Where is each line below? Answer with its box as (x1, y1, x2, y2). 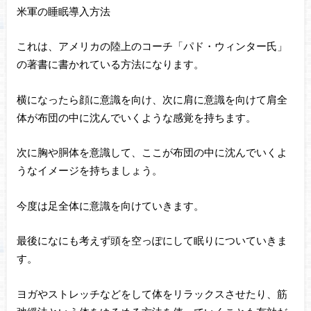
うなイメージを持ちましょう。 (16, 164, 162, 177)
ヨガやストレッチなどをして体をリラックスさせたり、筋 (16, 287, 287, 301)
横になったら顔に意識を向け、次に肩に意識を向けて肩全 (16, 92, 287, 106)
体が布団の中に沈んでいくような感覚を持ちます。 (16, 110, 256, 124)
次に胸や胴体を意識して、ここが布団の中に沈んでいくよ (16, 146, 287, 159)
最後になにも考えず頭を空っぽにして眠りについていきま (16, 234, 287, 247)
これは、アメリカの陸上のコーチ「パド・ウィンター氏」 (16, 40, 287, 53)
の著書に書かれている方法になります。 (16, 58, 204, 71)
